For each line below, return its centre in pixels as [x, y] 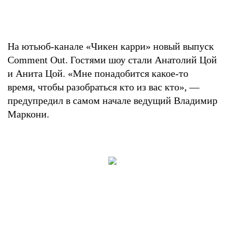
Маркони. [28, 114]
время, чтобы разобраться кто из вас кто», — [103, 87]
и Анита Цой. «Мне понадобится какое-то [98, 73]
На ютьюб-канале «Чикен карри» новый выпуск [111, 46]
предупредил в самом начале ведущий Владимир [113, 100]
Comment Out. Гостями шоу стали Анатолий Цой [112, 60]
